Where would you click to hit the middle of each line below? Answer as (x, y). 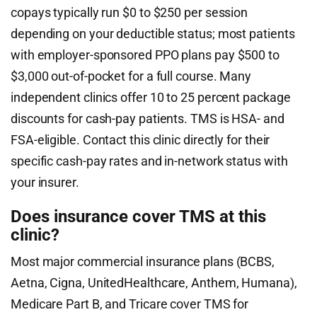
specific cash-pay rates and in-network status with (149, 161)
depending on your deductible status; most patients (153, 34)
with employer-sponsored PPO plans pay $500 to (145, 55)
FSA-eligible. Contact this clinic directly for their (140, 140)
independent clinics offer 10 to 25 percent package (151, 97)
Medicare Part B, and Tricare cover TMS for (130, 304)
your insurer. (45, 182)
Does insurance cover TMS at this (138, 217)
